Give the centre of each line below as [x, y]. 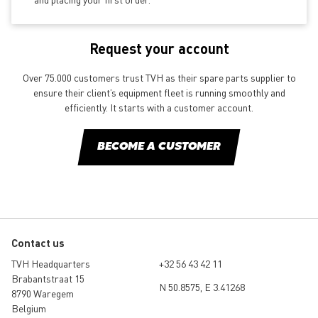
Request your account [159, 49]
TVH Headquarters [51, 264]
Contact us [38, 243]
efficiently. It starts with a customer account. [159, 108]
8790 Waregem [43, 294]
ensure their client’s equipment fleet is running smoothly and [159, 93]
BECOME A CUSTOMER [159, 147]
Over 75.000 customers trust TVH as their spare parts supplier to [159, 78]
